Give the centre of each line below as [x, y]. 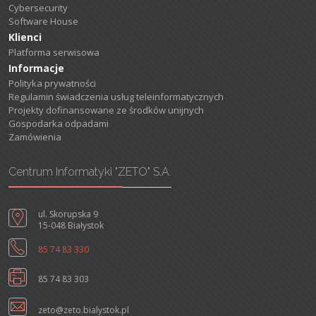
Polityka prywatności [52, 84]
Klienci [25, 37]
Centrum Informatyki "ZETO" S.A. [90, 172]
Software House [43, 22]
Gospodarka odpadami [59, 124]
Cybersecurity [38, 8]
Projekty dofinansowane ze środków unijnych [106, 110]
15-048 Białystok [71, 226]
